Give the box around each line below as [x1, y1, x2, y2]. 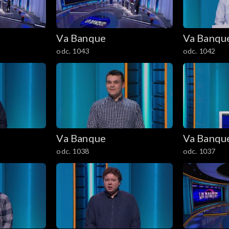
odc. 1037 [182, 147, 216, 156]
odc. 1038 [56, 147, 89, 156]
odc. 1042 [182, 47, 216, 56]
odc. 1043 [56, 47, 89, 56]
